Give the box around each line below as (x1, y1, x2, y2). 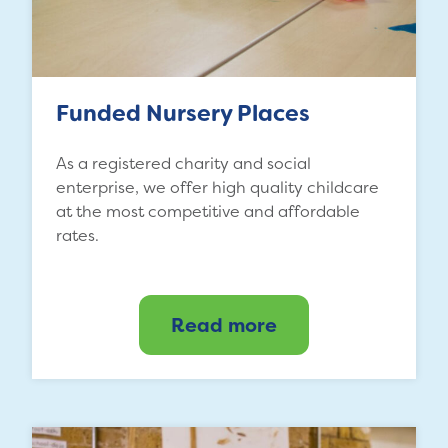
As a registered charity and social (56, 151, 311, 174)
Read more (171, 311, 277, 338)
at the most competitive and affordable (56, 199, 360, 222)
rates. (56, 223, 99, 246)
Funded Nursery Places (56, 98, 310, 128)
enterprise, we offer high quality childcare (56, 175, 379, 198)
